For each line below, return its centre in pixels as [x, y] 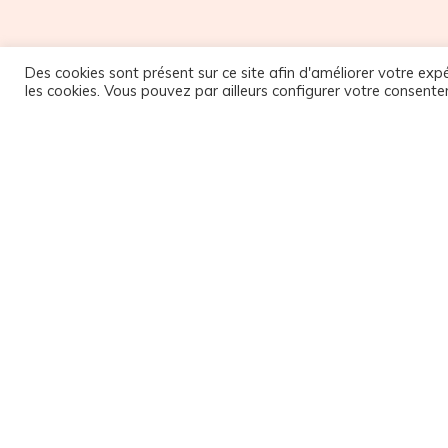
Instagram [232, 196]
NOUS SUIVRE [225, 131]
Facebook [230, 172]
